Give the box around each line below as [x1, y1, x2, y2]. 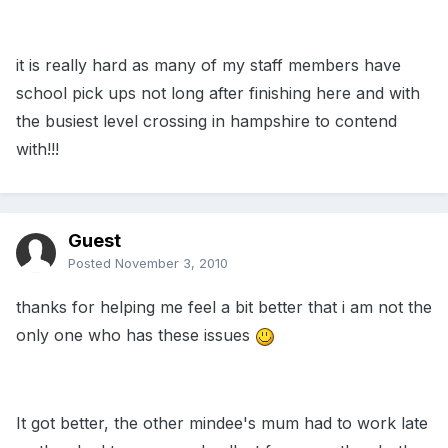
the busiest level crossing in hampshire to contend [16, 111, 397, 132]
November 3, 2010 [115, 255, 228, 272]
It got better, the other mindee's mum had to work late [16, 413, 428, 434]
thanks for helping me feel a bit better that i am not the [16, 297, 432, 318]
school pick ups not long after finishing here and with [16, 83, 420, 104]
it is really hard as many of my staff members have [16, 55, 401, 76]
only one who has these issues [16, 325, 255, 346]
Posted [68, 255, 115, 272]
